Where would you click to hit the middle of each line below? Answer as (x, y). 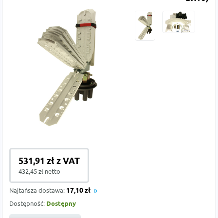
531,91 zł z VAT (49, 162)
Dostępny (61, 204)
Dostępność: (28, 203)
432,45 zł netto (40, 171)
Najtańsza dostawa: (38, 190)
